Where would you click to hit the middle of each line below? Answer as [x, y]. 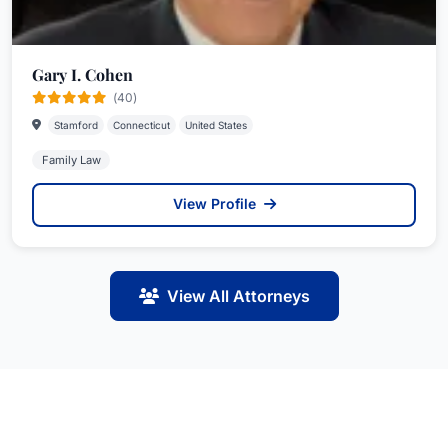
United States [216, 125]
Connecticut [141, 125]
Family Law [71, 160]
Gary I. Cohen [82, 74]
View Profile [216, 203]
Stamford [76, 125]
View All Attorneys [238, 296]
